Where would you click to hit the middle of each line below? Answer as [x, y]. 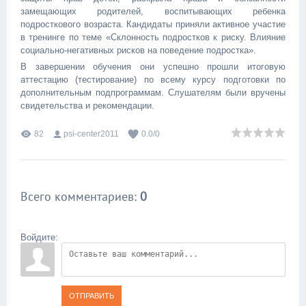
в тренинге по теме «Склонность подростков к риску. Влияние [153, 37]
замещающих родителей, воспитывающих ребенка [153, 11]
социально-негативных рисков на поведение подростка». [138, 50]
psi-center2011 [91, 134]
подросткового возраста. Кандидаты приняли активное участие [153, 24]
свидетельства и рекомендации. [87, 106]
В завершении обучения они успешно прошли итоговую [153, 67]
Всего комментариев [77, 196]
